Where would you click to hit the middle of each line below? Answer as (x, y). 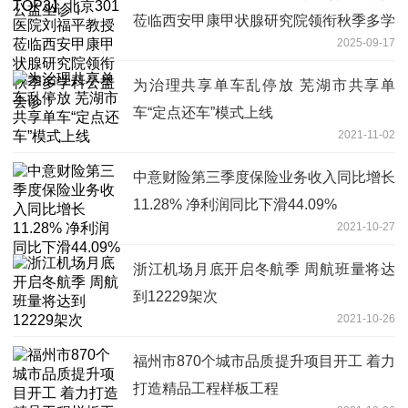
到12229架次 (175, 296)
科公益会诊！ (177, 47)
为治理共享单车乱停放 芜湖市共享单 (264, 85)
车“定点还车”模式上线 (203, 112)
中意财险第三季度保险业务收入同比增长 (264, 177)
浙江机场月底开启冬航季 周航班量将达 (264, 269)
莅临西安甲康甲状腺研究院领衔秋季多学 (264, 20)
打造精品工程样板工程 (206, 388)
